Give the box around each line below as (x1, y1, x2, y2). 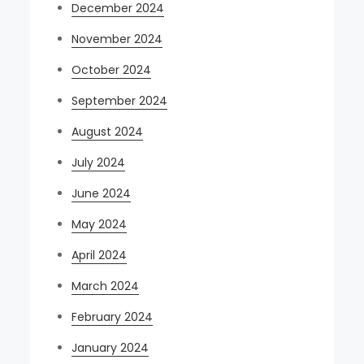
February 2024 (71, 308, 154, 325)
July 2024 (71, 154, 126, 171)
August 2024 (71, 123, 144, 140)
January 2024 (71, 339, 149, 356)
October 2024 (71, 61, 152, 78)
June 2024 (71, 184, 132, 201)
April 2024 (71, 246, 128, 263)
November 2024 (71, 30, 163, 47)
